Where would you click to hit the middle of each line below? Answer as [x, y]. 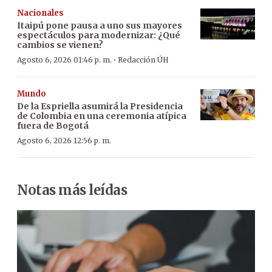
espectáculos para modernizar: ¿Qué [99, 36]
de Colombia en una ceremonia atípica [102, 116]
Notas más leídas [72, 190]
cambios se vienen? [60, 45]
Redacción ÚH [143, 60]
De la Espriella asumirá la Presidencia [100, 107]
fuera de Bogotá [53, 126]
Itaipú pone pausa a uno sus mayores [100, 26]
